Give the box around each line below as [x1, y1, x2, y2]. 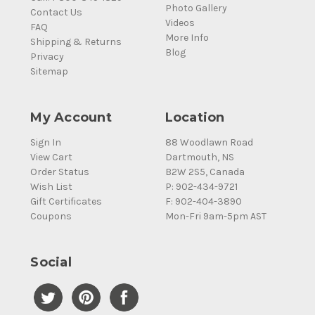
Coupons [30, 210, 72, 223]
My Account [30, 110, 112, 126]
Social [30, 255, 72, 271]
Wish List [30, 181, 73, 193]
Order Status [30, 166, 90, 179]
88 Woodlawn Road [165, 136, 253, 149]
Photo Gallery [165, 2, 227, 15]
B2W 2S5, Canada [165, 166, 245, 179]
